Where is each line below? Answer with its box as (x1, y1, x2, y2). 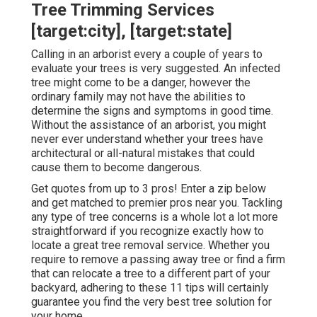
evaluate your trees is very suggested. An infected (31, 61, 280, 75)
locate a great (31, 238, 101, 252)
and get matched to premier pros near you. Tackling (31, 195, 282, 209)
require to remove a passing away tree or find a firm (31, 252, 285, 266)
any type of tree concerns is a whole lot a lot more (31, 209, 278, 224)
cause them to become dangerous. (31, 160, 202, 174)
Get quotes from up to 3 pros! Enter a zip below (31, 181, 266, 195)
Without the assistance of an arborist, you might (31, 117, 266, 132)
